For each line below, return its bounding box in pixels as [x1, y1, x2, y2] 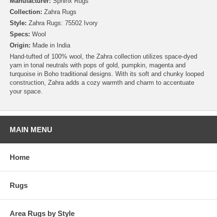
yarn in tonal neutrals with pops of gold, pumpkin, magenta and [10, 62, 186, 69]
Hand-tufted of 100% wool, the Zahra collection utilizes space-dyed [10, 53, 197, 60]
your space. [10, 88, 43, 95]
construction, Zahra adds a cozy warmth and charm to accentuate [10, 79, 194, 86]
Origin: [10, 42, 31, 49]
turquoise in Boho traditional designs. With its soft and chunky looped [10, 70, 204, 77]
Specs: [10, 31, 30, 38]
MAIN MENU [10, 125, 52, 134]
